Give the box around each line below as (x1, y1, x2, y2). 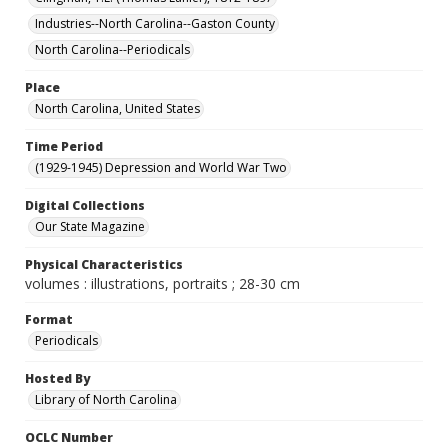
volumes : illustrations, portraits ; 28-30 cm (25, 274, 300, 293)
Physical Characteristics (25, 256, 183, 273)
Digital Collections (25, 197, 145, 214)
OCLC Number (25, 429, 113, 446)
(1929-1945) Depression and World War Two (35, 159, 287, 176)
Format (25, 311, 73, 328)
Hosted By (25, 370, 90, 387)
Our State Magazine (35, 218, 145, 235)
